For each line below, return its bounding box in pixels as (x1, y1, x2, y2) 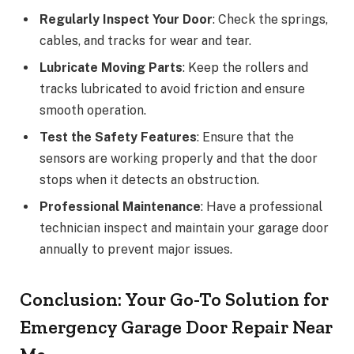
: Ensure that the (197, 129, 294, 145)
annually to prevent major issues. (40, 241, 232, 257)
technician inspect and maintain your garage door (40, 220, 329, 235)
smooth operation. (40, 102, 146, 118)
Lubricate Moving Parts (40, 59, 183, 75)
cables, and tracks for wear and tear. (40, 32, 251, 48)
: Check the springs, (213, 11, 328, 27)
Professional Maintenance (40, 198, 201, 214)
